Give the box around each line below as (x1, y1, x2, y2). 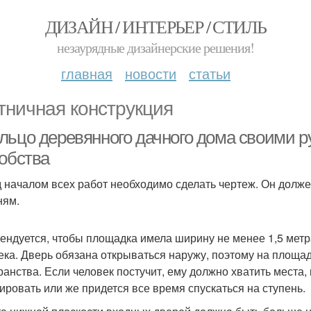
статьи (189, 63, 230, 83)
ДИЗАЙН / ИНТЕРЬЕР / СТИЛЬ (44, 15, 267, 38)
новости (125, 63, 176, 83)
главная (61, 63, 112, 83)
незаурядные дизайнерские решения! (57, 38, 254, 57)
